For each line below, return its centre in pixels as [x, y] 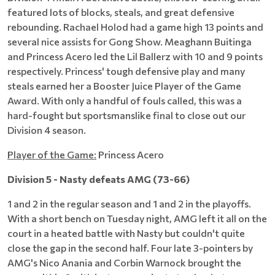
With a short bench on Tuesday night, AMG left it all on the [137, 218]
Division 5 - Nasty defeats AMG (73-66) [99, 179]
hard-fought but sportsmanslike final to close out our [126, 115]
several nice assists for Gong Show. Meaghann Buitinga [130, 41]
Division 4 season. [48, 130]
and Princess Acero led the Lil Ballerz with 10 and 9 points [135, 56]
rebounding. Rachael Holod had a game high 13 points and [135, 27]
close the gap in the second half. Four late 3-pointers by [130, 248]
